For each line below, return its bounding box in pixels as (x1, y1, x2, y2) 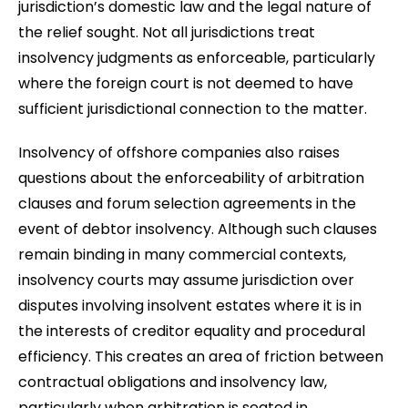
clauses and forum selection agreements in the (18, 192, 356, 214)
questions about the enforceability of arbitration (18, 167, 364, 189)
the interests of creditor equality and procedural (18, 320, 365, 342)
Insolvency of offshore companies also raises (18, 141, 340, 163)
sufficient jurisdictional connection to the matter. (18, 97, 367, 119)
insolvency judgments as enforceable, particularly (18, 46, 375, 68)
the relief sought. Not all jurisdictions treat (18, 21, 315, 43)
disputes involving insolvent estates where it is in (18, 294, 362, 316)
